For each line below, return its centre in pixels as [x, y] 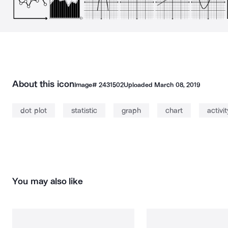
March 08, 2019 [177, 85]
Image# [86, 85]
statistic [84, 110]
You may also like [48, 181]
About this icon [43, 84]
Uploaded [139, 85]
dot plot [34, 110]
